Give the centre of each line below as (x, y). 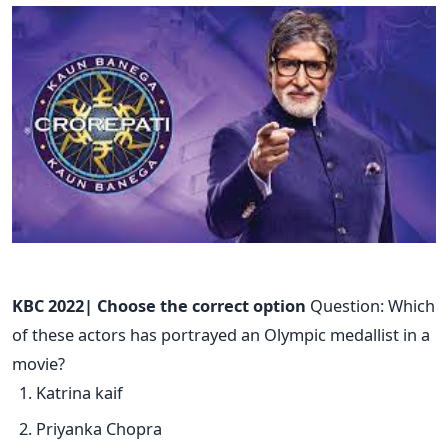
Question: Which (370, 306)
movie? (38, 364)
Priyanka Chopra (99, 428)
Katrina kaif (79, 393)
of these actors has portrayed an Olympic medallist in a (221, 335)
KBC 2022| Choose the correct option (159, 306)
